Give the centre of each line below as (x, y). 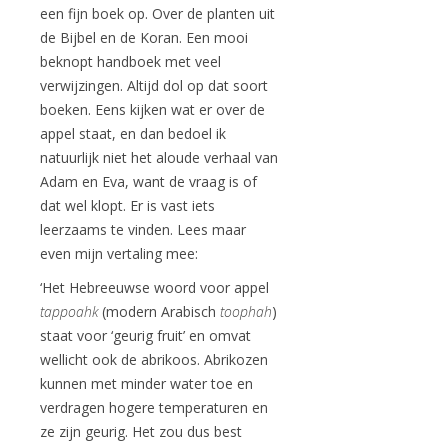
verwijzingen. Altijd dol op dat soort (154, 85)
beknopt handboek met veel (130, 61)
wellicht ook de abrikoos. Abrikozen (154, 359)
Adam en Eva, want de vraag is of (148, 181)
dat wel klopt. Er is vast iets (127, 205)
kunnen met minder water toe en (146, 383)
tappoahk (69, 311)
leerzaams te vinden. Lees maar (143, 229)
